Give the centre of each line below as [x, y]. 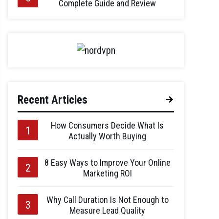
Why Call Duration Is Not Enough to [107, 200]
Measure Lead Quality [107, 210]
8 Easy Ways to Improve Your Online [107, 163]
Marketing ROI [107, 173]
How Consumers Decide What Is [107, 125]
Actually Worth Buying [107, 136]
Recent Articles [53, 100]
